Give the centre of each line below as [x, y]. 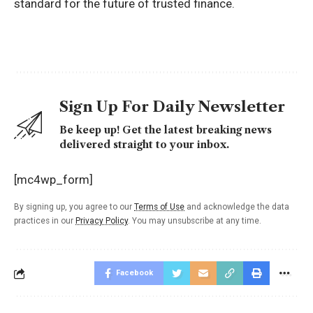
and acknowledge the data [237, 207]
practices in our [45, 221]
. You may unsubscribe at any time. [195, 221]
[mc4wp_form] [53, 180]
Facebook [134, 273]
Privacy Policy [102, 221]
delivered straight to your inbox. [144, 145]
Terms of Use [159, 207]
